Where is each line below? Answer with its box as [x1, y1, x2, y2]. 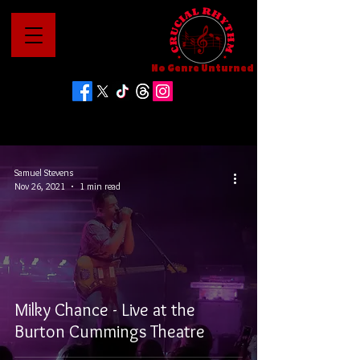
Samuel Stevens [14, 166, 73, 178]
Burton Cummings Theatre [14, 321, 205, 342]
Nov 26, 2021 [14, 180, 65, 192]
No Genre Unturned [150, 64, 254, 72]
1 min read [80, 180, 121, 192]
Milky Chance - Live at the [14, 299, 195, 321]
